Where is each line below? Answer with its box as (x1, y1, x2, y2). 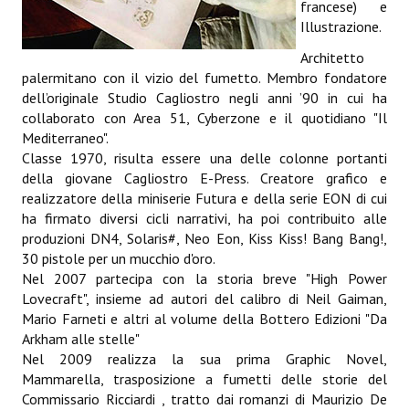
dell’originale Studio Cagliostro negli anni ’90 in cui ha (22, 89, 387, 107)
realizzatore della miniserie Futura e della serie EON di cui (22, 189, 387, 207)
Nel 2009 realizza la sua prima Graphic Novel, (22, 350, 387, 368)
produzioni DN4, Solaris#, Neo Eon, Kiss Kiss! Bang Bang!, (22, 229, 387, 247)
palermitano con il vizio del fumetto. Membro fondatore (22, 68, 387, 87)
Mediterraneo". (22, 129, 109, 147)
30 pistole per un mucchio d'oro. (22, 249, 215, 267)
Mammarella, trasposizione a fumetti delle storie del (22, 370, 387, 388)
